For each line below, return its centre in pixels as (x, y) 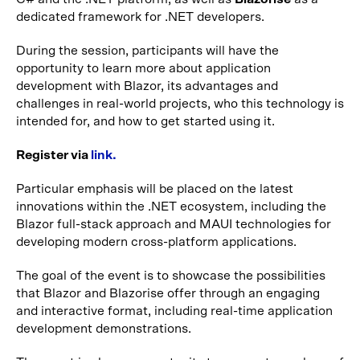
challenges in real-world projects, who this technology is (180, 104)
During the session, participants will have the (147, 51)
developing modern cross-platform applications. (156, 242)
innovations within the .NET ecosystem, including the (171, 207)
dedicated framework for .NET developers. (140, 17)
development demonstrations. (104, 329)
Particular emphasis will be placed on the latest (155, 189)
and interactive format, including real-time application (174, 311)
